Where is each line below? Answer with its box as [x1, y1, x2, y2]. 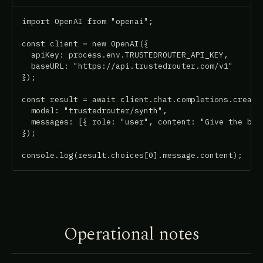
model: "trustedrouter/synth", [22, 106, 167, 116]
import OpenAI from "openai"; [22, 16, 153, 26]
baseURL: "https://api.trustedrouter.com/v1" [22, 61, 233, 71]
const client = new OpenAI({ [22, 39, 149, 49]
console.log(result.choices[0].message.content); [22, 150, 242, 160]
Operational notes [63, 221, 200, 248]
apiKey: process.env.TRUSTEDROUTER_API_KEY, [22, 50, 228, 60]
